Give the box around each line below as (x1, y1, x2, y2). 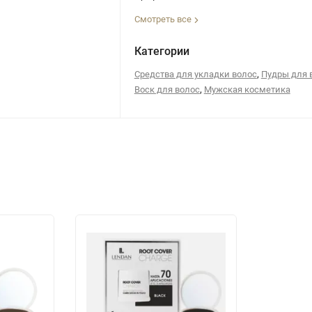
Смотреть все (134, 13, 194, 24)
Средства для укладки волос (134, 68, 257, 79)
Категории (134, 44, 189, 58)
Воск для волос (134, 84, 200, 95)
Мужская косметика (203, 84, 290, 95)
